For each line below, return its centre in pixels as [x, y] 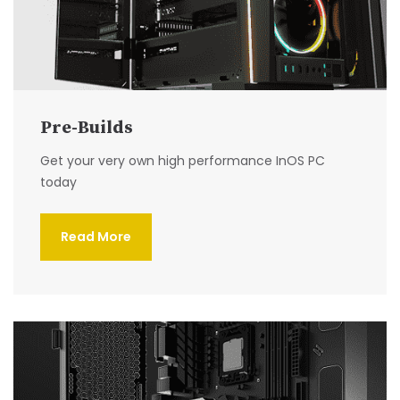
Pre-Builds [87, 129]
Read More [96, 237]
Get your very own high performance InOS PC [183, 161]
